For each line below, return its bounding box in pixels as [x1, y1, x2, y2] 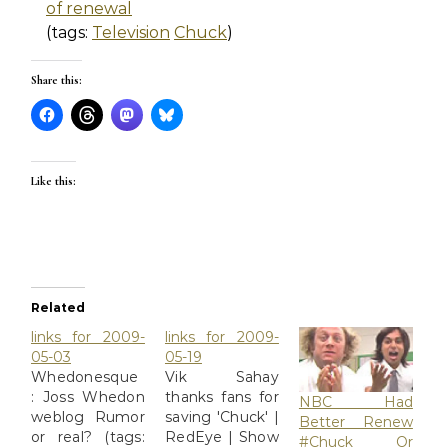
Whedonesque [31, 368, 139, 386]
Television [92, 23, 170, 42]
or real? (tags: [31, 428, 145, 446]
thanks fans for [164, 388, 279, 406]
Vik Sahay [164, 368, 279, 386]
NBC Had [298, 393, 413, 412]
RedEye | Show [164, 428, 279, 446]
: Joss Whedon [31, 388, 145, 406]
